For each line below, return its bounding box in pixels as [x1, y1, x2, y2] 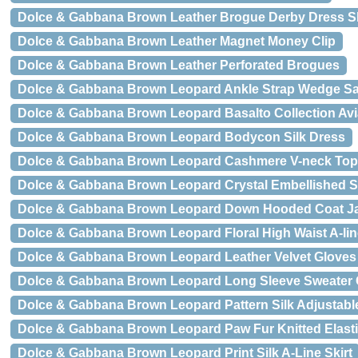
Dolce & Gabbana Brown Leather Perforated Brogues [18, 58, 340, 72]
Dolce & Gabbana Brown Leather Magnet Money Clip [18, 34, 336, 48]
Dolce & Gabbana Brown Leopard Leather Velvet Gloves [18, 250, 356, 264]
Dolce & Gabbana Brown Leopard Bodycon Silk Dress [18, 130, 345, 144]
